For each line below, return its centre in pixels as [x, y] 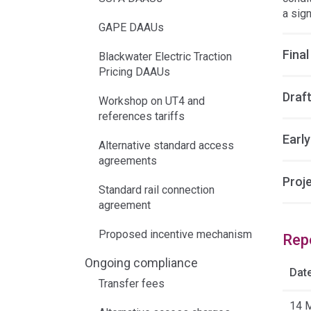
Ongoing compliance [141, 263]
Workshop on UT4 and [152, 101]
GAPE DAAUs [131, 27]
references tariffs [142, 116]
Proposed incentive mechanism [175, 234]
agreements [128, 161]
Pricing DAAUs [134, 72]
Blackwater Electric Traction [165, 57]
